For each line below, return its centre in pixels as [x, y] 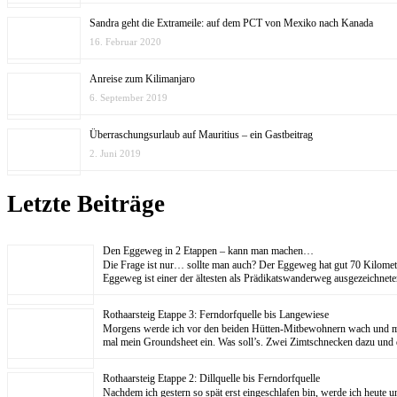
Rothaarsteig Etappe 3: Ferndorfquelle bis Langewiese [216, 314]
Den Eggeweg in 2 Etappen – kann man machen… [208, 250]
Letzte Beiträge [86, 204]
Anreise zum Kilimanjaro [142, 78]
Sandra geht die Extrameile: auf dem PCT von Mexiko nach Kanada [231, 23]
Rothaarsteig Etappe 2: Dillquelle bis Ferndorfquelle [211, 378]
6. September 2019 [128, 97]
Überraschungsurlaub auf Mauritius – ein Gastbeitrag [201, 134]
